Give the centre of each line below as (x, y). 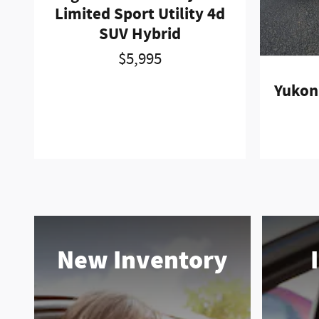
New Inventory (142, 260)
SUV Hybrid (140, 35)
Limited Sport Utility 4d (140, 15)
